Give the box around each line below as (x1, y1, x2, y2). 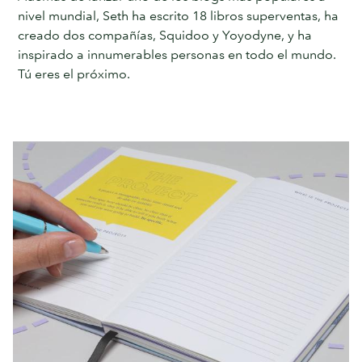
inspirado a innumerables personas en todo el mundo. (18, 45, 336, 62)
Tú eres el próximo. (18, 65, 130, 82)
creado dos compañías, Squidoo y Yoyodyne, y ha (18, 26, 312, 43)
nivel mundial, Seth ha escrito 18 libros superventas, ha (18, 6, 339, 23)
